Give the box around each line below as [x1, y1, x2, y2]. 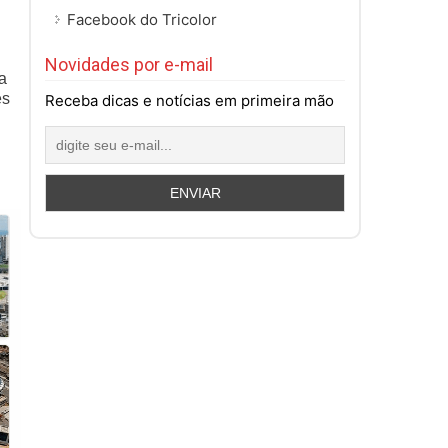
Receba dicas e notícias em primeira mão [45, 90, 334, 110]
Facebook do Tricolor [67, 9, 217, 29]
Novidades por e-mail [45, 53, 213, 75]
